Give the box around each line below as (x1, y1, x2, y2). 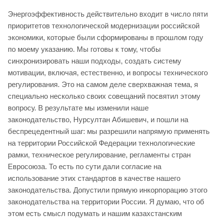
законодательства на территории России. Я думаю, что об (8, 197, 204, 206)
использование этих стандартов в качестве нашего (8, 174, 180, 182)
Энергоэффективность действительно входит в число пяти (8, 9, 208, 18)
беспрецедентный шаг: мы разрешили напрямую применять (8, 127, 210, 135)
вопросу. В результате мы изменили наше (8, 103, 149, 112)
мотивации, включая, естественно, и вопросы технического (8, 68, 208, 77)
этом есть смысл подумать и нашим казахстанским (8, 209, 182, 218)
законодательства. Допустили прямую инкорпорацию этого (8, 185, 207, 194)
